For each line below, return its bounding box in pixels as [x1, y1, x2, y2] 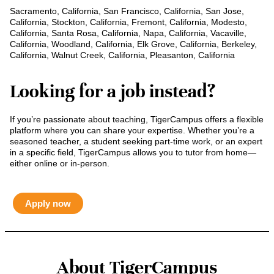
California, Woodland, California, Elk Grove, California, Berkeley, [10, 39, 257, 50]
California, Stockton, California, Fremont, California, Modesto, [10, 17, 247, 28]
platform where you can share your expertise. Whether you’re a [10, 125, 254, 135]
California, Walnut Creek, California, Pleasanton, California [10, 50, 235, 61]
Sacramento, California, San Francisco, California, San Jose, [10, 6, 244, 17]
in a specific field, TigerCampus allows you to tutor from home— [10, 147, 256, 157]
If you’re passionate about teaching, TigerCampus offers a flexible [10, 114, 264, 124]
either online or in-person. [10, 158, 109, 168]
